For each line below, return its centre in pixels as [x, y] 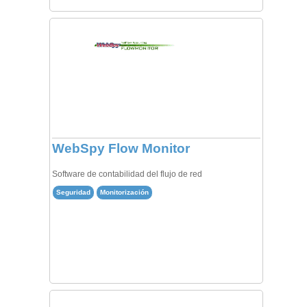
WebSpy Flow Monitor [121, 149]
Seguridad [73, 193]
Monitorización [124, 193]
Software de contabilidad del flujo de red [127, 174]
